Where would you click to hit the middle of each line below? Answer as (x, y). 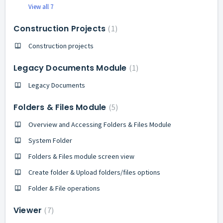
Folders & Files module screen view (81, 156)
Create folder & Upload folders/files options (94, 172)
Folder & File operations (64, 188)
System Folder (50, 140)
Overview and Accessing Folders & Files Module (100, 124)
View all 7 (41, 6)
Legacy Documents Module (71, 68)
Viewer (29, 210)
